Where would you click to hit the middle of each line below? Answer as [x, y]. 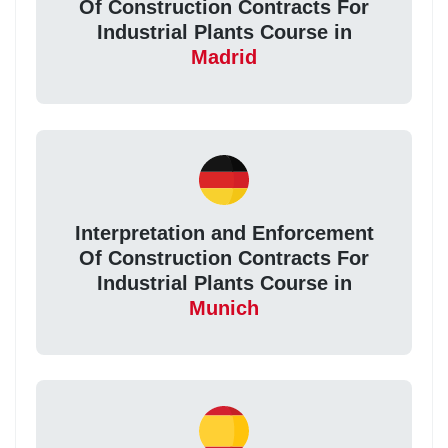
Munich [224, 308]
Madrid [224, 57]
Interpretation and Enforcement [224, 233]
